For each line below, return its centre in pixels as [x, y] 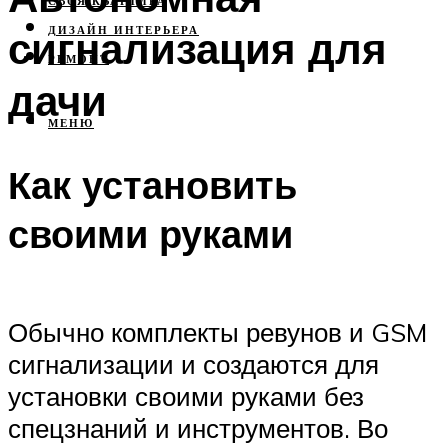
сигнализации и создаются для [193, 363]
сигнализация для [197, 47]
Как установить [152, 185]
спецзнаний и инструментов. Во [198, 427]
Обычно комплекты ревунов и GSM [217, 331]
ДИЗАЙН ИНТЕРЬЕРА [123, 30]
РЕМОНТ [78, 59]
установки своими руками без [186, 395]
